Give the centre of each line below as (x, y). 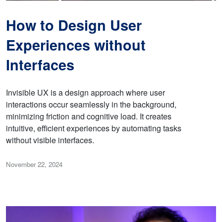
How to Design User (74, 25)
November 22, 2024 (34, 165)
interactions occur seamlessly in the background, (91, 105)
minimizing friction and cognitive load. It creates (89, 116)
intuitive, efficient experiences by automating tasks (94, 128)
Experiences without (76, 45)
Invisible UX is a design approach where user (85, 93)
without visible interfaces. (50, 140)
